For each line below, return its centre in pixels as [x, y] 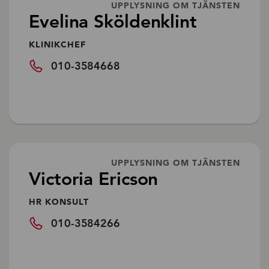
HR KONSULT [59, 201]
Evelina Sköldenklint [113, 21]
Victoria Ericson [94, 179]
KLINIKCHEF [57, 44]
